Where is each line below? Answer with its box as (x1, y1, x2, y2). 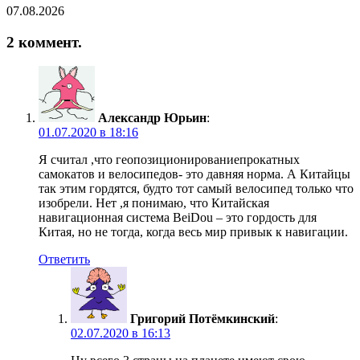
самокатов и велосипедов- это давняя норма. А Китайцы (39, 167, 350, 182)
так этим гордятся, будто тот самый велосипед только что (39, 182, 354, 196)
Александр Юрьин (98, 111, 207, 125)
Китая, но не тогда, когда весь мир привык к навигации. (39, 225, 348, 239)
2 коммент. (6, 33, 82, 51)
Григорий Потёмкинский (130, 312, 275, 326)
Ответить (39, 252, 90, 267)
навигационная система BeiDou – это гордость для (39, 211, 317, 225)
